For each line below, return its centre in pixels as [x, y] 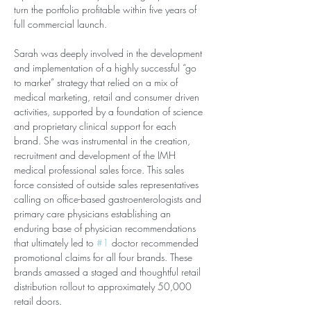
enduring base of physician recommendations [106, 228]
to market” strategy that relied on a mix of [97, 82]
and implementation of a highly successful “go [107, 68]
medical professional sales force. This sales [100, 170]
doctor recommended [155, 243]
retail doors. [38, 301]
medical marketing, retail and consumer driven [108, 97]
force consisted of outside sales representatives [108, 184]
